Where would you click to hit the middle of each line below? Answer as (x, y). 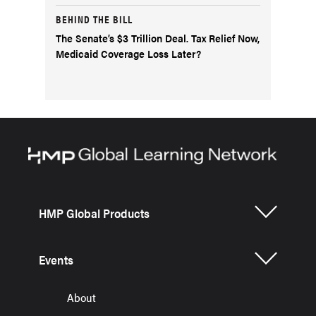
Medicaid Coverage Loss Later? (128, 53)
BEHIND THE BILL (94, 18)
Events (56, 259)
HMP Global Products (94, 213)
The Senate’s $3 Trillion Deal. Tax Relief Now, (158, 37)
